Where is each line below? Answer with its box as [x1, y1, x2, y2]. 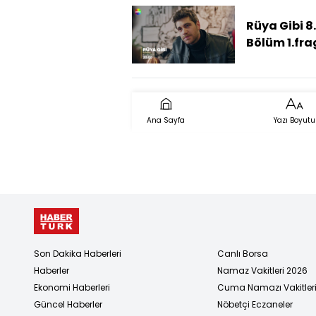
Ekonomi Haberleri [34, 281, 110, 293]
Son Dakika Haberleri [34, 247, 121, 260]
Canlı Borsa [217, 247, 268, 260]
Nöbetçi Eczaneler [217, 298, 293, 310]
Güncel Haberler [34, 298, 102, 310]
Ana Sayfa [147, 114, 185, 126]
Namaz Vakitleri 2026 [217, 264, 308, 276]
